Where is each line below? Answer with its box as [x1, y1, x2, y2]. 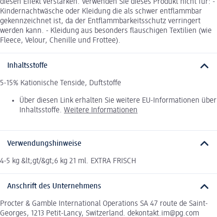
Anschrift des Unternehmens [7, 183, 101, 191]
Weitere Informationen [64, 107, 138, 115]
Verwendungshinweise [7, 139, 81, 148]
